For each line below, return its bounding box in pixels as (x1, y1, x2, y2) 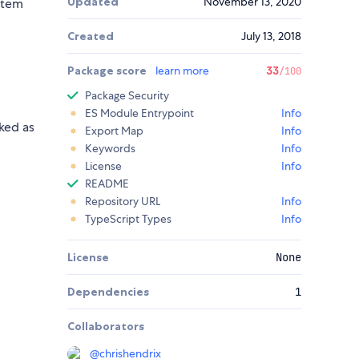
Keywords (85, 141, 135, 156)
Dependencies (67, 284, 149, 300)
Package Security (85, 88, 169, 103)
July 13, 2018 (241, 29, 301, 44)
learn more (155, 63, 209, 79)
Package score (67, 63, 149, 79)
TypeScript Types (85, 212, 171, 227)
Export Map (85, 123, 143, 139)
